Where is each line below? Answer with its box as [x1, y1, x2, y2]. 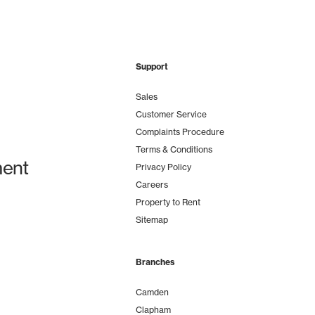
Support [135, 61, 168, 72]
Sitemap [135, 214, 168, 225]
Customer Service [135, 109, 207, 120]
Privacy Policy [135, 162, 191, 172]
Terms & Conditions [135, 144, 212, 155]
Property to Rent [135, 197, 200, 207]
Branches [135, 257, 174, 267]
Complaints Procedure [135, 127, 224, 137]
